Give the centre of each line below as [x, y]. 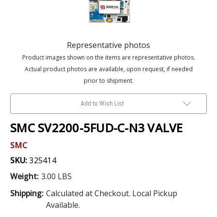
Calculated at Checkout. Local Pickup [111, 193]
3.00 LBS [56, 176]
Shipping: [27, 193]
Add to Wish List [102, 103]
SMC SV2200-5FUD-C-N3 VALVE [97, 127]
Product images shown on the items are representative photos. [108, 57]
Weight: [24, 176]
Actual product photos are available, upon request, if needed [108, 69]
